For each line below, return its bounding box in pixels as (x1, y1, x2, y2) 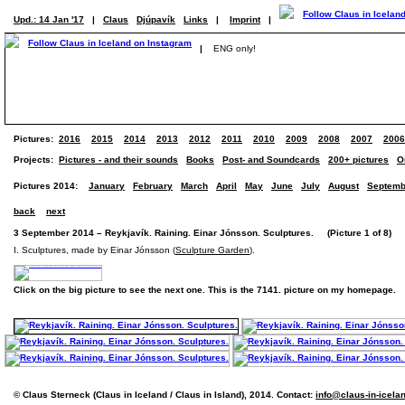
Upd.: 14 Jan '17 (14, 14, 84, 24)
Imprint (230, 14, 260, 24)
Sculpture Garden (175, 245, 250, 255)
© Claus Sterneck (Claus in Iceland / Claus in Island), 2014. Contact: (14, 390, 316, 400)
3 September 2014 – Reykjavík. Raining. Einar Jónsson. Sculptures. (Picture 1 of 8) (14, 228, 391, 238)
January (89, 181, 125, 191)
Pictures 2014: (14, 181, 78, 191)
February (133, 181, 173, 191)
